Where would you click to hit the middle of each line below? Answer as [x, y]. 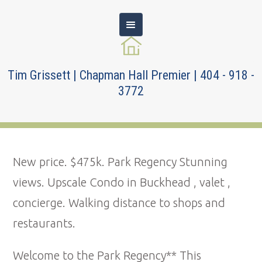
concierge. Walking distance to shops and [119, 203]
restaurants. [44, 223]
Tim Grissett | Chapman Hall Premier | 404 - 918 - [131, 75]
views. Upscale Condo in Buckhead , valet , [122, 182]
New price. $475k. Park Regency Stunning [120, 162]
